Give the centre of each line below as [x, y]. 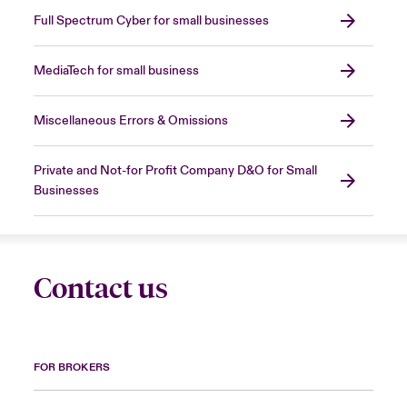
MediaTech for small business [116, 71]
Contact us [100, 289]
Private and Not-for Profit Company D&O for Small [175, 171]
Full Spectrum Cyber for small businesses [151, 21]
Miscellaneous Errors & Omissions [130, 121]
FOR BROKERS [71, 368]
